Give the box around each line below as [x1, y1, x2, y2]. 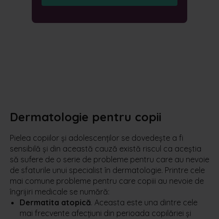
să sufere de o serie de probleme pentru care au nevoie [10, 154, 209, 164]
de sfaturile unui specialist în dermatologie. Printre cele [10, 165, 205, 175]
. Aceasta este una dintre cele [91, 197, 197, 207]
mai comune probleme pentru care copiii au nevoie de [10, 175, 204, 186]
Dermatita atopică [20, 197, 91, 207]
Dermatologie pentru [10, 109, 135, 124]
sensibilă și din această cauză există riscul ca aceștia [10, 143, 201, 153]
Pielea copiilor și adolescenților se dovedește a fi [10, 132, 183, 143]
